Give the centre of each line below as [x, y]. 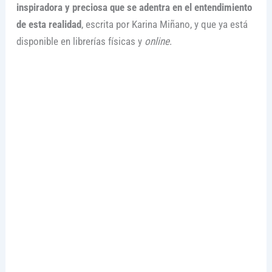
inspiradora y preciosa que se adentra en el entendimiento [134, 8]
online [157, 42]
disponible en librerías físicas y [80, 42]
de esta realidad [49, 25]
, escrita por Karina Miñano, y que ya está [164, 25]
